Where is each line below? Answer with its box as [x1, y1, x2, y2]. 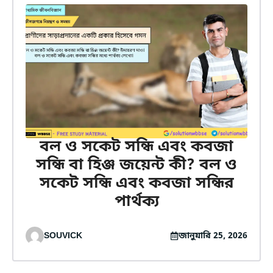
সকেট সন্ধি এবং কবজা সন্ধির [39, 174, 234, 194]
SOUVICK [44, 230, 82, 242]
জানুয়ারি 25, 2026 [179, 230, 247, 242]
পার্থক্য [114, 192, 159, 212]
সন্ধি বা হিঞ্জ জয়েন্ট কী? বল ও [36, 155, 237, 175]
